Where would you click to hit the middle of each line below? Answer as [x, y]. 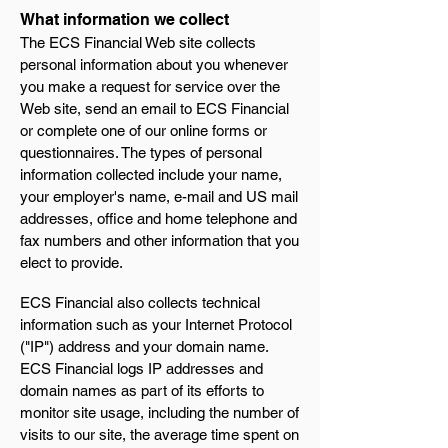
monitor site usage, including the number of [159, 412]
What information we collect [126, 19]
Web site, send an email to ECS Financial [154, 108]
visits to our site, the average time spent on [159, 434]
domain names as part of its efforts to [142, 390]
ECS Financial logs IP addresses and [141, 368]
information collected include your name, [151, 174]
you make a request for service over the [150, 86]
